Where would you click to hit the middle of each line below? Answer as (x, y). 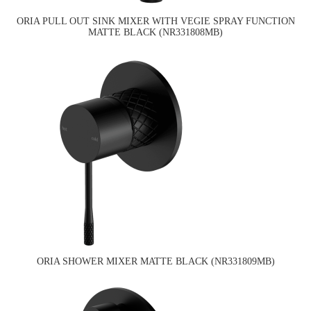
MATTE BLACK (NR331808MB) (155, 33)
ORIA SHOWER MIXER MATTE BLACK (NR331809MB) (155, 262)
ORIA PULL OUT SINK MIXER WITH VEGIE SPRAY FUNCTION (155, 22)
